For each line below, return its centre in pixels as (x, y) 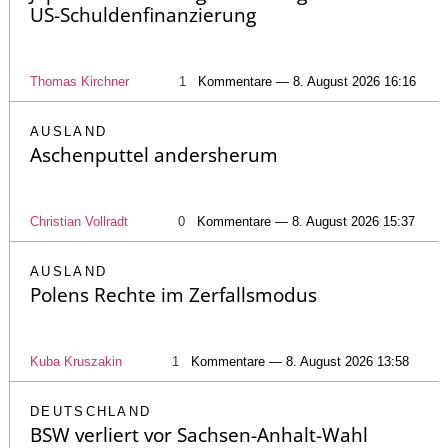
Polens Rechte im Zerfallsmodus (173, 295)
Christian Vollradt (79, 222)
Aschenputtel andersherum (154, 155)
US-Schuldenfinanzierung (143, 15)
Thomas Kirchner (79, 82)
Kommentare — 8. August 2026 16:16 (307, 82)
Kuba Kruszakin (76, 362)
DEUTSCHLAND (91, 412)
